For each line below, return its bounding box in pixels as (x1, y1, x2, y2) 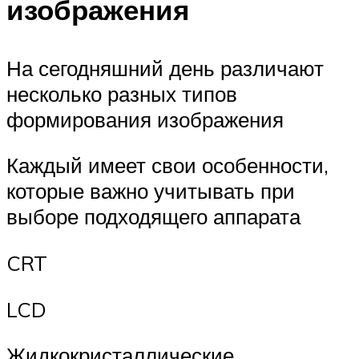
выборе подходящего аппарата (6, 204, 301, 230)
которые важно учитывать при (6, 178, 295, 204)
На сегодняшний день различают (6, 54, 324, 81)
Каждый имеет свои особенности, (6, 152, 329, 179)
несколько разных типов (6, 80, 237, 107)
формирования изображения (6, 106, 284, 132)
